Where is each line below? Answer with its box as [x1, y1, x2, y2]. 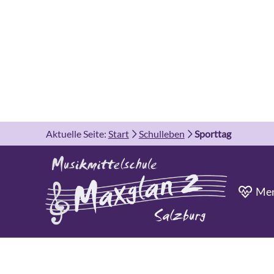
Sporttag [194, 127, 231, 139]
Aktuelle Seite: [45, 127, 106, 139]
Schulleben [138, 127, 185, 139]
